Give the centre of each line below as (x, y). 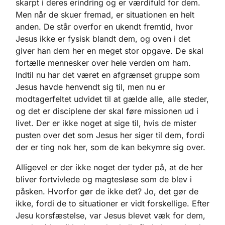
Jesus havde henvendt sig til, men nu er (90, 87)
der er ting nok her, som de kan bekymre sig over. (110, 147)
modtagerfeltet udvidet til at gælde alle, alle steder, (112, 99)
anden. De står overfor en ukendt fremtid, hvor (104, 27)
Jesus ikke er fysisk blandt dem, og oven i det (103, 39)
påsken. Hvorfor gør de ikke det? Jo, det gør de (107, 192)
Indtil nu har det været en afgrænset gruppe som (108, 75)
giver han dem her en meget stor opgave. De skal (109, 51)
